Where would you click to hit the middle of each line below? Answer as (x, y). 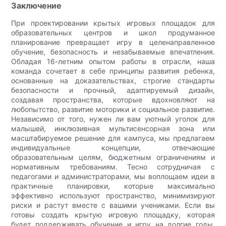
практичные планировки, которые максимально (113, 186)
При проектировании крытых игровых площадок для (113, 23)
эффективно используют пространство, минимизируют (113, 195)
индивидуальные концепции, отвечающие (113, 147)
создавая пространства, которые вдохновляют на (113, 99)
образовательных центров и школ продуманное (113, 32)
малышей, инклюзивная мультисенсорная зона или (113, 128)
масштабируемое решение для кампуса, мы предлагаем (113, 138)
